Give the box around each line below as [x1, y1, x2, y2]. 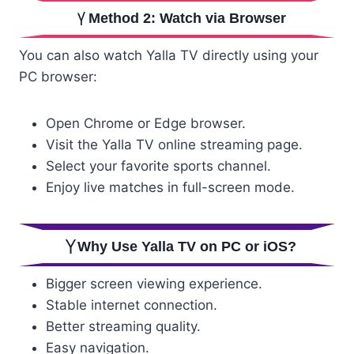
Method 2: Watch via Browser [88, 10, 286, 27]
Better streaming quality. [46, 318, 201, 334]
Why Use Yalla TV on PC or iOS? [77, 239, 297, 255]
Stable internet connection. [46, 296, 217, 313]
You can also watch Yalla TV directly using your [19, 47, 318, 64]
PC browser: [19, 69, 97, 85]
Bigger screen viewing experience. [46, 275, 262, 292]
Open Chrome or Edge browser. [46, 115, 246, 132]
